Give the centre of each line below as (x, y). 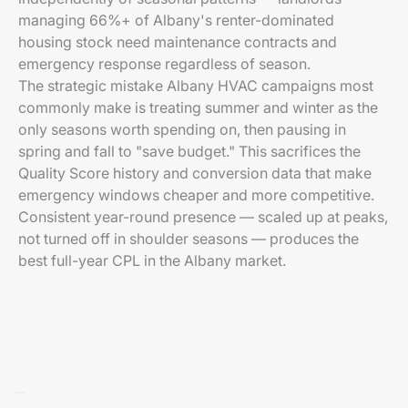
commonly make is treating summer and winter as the (198, 107)
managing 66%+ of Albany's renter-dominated (176, 20)
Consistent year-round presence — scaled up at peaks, (203, 217)
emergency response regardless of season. (164, 64)
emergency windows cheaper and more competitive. (196, 195)
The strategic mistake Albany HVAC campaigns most (196, 86)
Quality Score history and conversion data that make (195, 173)
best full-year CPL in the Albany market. (152, 260)
